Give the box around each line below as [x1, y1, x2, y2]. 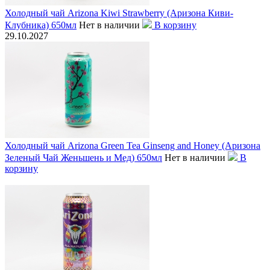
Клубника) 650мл [5, 19, 77, 30]
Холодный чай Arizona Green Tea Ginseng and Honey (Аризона [5, 140, 260, 151]
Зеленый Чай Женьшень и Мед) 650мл [5, 152, 162, 163]
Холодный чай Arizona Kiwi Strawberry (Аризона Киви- [5, 7, 233, 18]
